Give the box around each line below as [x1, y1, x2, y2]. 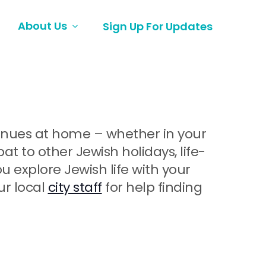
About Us [18, 18, 67, 34]
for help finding [102, 178, 202, 197]
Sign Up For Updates [103, 19, 213, 34]
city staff [47, 178, 102, 197]
